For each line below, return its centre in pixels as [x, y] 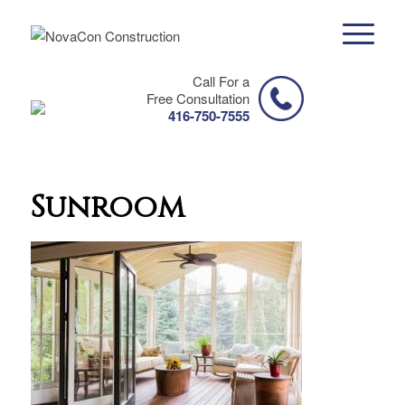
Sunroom [107, 208]
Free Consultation [198, 98]
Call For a [221, 81]
